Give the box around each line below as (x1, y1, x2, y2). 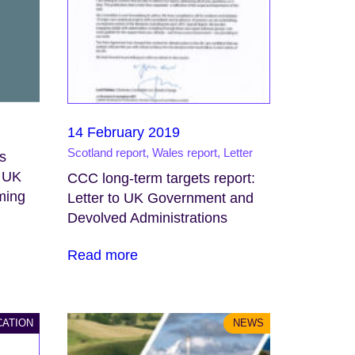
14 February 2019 (67, 124, 180, 140)
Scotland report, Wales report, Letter (67, 146, 253, 159)
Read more (67, 247, 138, 264)
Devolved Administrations (67, 210, 227, 226)
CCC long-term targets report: (67, 170, 255, 186)
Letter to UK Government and (67, 190, 254, 206)
